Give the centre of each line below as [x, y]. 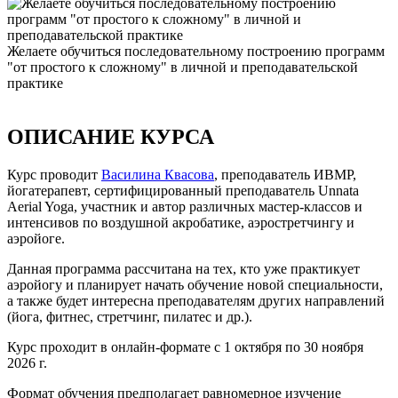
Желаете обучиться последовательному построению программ [196, 51]
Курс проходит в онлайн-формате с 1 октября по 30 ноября [185, 346]
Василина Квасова [158, 174]
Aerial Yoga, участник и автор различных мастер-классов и [185, 206]
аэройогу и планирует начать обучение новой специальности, [195, 284]
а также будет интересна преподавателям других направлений [196, 300]
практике [35, 83]
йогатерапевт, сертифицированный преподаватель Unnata [183, 190]
